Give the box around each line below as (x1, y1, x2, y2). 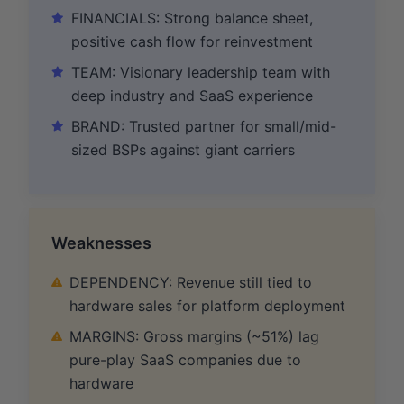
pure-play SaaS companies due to (69, 350, 301, 369)
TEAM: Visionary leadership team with (71, 62, 330, 81)
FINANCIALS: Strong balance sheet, (71, 8, 313, 27)
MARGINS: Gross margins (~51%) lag (69, 326, 319, 345)
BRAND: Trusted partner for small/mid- (71, 116, 336, 135)
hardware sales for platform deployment (69, 296, 345, 315)
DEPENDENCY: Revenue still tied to (69, 272, 312, 291)
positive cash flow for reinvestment (71, 32, 313, 50)
